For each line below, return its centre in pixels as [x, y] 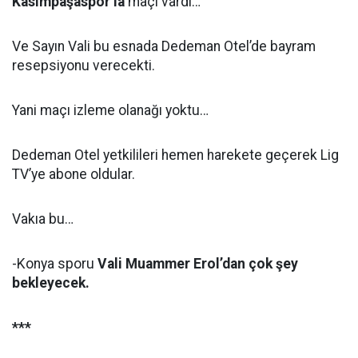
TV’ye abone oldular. [74, 174]
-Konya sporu [55, 264]
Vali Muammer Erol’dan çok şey [198, 264]
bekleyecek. [51, 283]
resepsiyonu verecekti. [84, 66]
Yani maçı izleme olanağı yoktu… [110, 110]
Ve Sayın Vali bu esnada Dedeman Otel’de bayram [164, 46]
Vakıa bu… [43, 219]
